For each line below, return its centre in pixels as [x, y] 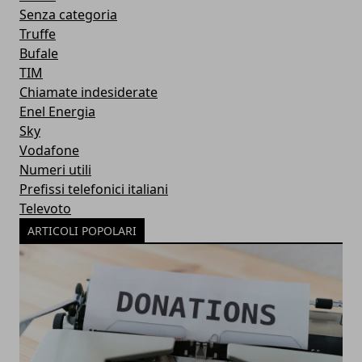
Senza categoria [68, 15]
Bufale [39, 53]
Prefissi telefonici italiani [94, 189]
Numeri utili [55, 170]
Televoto [45, 208]
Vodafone [49, 150]
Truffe [38, 34]
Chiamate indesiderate [88, 92]
